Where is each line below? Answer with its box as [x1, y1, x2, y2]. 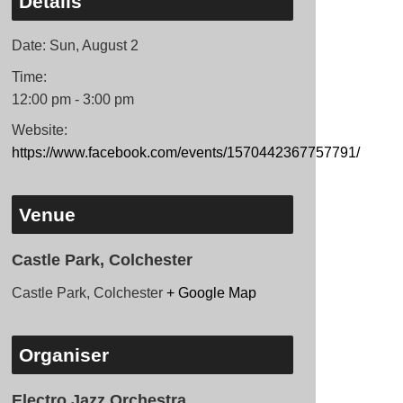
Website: [11, 122, 67, 139]
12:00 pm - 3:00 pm [11, 91, 134, 107]
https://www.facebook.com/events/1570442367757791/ [11, 145, 360, 161]
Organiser [18, 344, 109, 365]
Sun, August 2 [49, 38, 139, 53]
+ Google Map [166, 285, 256, 301]
